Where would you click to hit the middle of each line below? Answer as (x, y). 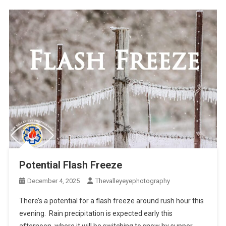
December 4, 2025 (53, 181)
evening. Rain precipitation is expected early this (96, 213)
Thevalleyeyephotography (132, 181)
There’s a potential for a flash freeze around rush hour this (111, 201)
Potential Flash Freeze (70, 165)
